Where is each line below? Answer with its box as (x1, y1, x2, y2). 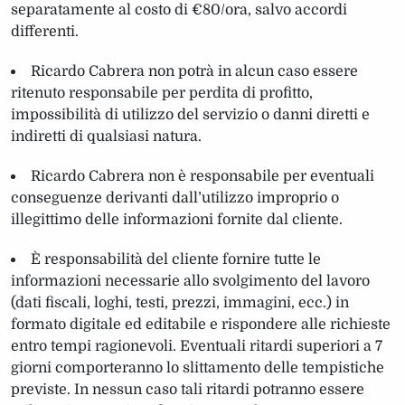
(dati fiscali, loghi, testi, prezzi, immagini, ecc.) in (11, 294, 349, 311)
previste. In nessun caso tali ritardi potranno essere (11, 381, 364, 398)
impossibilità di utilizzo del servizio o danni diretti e (11, 106, 370, 123)
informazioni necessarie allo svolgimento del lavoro (11, 272, 370, 289)
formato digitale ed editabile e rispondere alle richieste (11, 316, 391, 333)
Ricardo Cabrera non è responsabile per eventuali (31, 167, 374, 184)
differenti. (11, 23, 79, 40)
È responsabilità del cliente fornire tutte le (31, 250, 321, 268)
